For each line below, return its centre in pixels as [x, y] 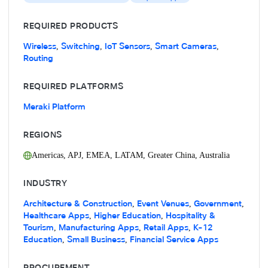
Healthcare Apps [56, 216]
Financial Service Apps [174, 240]
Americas [48, 156]
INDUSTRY [45, 184]
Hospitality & [191, 216]
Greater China [171, 156]
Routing [38, 59]
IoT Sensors [127, 47]
